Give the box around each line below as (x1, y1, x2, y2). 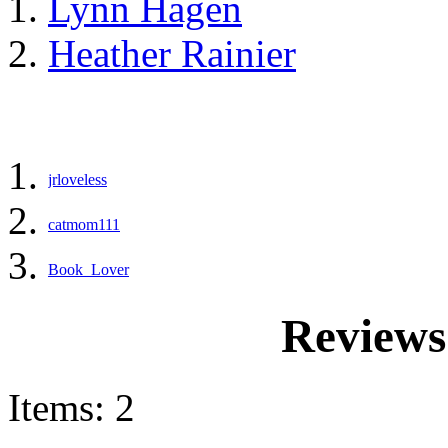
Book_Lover (48, 261, 129, 278)
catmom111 (48, 216, 120, 233)
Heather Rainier (48, 32, 296, 75)
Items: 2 (8, 385, 135, 429)
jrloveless (48, 171, 107, 188)
